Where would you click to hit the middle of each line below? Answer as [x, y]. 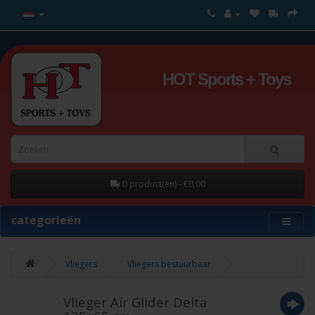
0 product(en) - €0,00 [163, 184]
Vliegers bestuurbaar [169, 264]
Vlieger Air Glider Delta [135, 302]
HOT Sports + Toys [226, 79]
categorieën [46, 220]
